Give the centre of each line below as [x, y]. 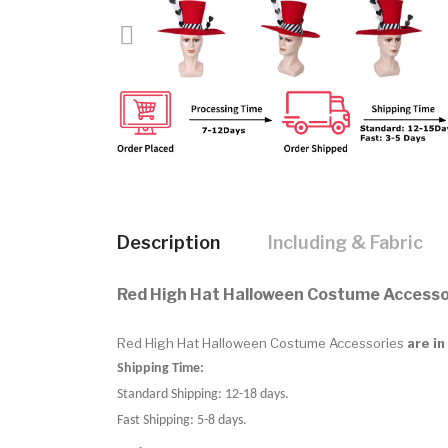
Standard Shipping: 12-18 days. [203, 394]
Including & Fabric [345, 242]
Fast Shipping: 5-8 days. [182, 420]
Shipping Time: [160, 368]
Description [168, 242]
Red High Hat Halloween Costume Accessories [260, 342]
